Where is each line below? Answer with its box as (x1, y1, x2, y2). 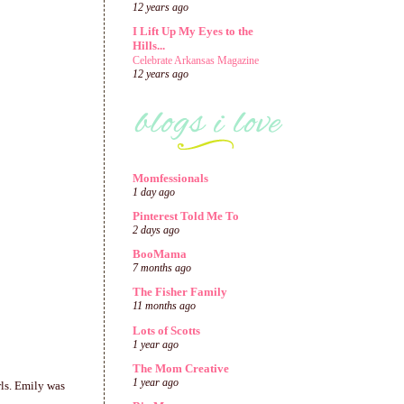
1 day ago (133, 186, 175, 198)
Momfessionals (133, 170, 208, 185)
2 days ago (133, 224, 179, 236)
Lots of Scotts (133, 323, 200, 337)
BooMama (133, 247, 187, 261)
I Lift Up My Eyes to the (133, 24, 253, 39)
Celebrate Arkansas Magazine (133, 54, 259, 68)
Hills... (133, 39, 165, 53)
